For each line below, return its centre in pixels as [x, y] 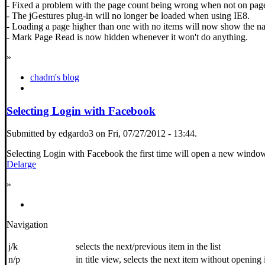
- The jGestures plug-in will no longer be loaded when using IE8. [128, 15]
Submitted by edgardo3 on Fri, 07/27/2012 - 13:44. [102, 134]
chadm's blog [55, 77]
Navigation [27, 225]
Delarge [21, 164]
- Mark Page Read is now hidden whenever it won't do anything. [127, 37]
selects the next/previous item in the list [148, 247]
